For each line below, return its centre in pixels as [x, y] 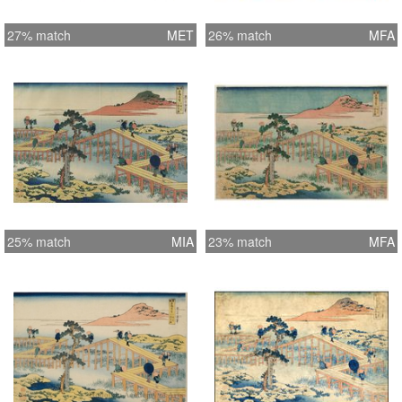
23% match [240, 241]
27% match [39, 35]
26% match [240, 35]
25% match [39, 241]
